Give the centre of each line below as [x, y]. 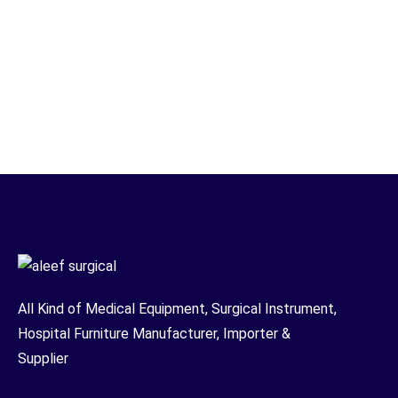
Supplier [45, 359]
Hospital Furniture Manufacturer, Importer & [154, 334]
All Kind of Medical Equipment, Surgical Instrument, [177, 309]
